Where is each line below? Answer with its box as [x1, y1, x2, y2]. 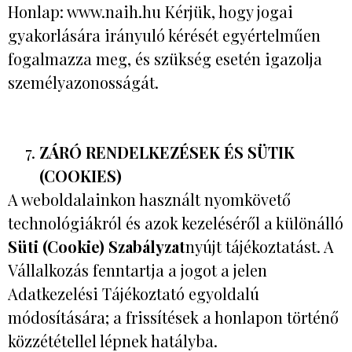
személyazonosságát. [8, 71, 159, 93]
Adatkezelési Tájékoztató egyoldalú [8, 282, 259, 304]
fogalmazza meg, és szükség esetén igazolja [8, 47, 322, 69]
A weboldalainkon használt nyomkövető [8, 188, 291, 210]
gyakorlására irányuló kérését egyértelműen [8, 24, 321, 46]
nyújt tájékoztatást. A [185, 235, 334, 257]
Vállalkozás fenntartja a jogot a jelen [8, 258, 267, 280]
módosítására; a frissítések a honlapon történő [8, 306, 339, 328]
